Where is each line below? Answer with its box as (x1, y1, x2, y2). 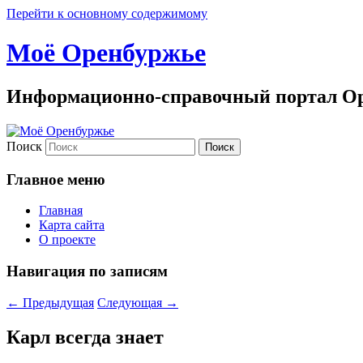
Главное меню (6, 170, 105, 188)
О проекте (39, 233, 96, 247)
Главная (39, 203, 83, 218)
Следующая (97, 295, 165, 310)
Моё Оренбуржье (6, 38, 206, 68)
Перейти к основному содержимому (6, 6, 207, 20)
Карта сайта (39, 218, 105, 233)
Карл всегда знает (6, 326, 164, 348)
